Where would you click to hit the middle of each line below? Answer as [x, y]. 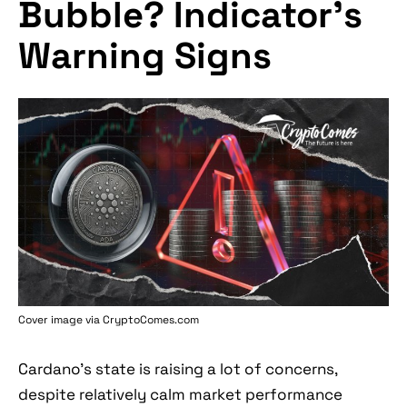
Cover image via [60, 320]
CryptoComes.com [151, 320]
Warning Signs [145, 55]
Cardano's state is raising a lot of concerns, [178, 369]
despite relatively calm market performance [180, 395]
